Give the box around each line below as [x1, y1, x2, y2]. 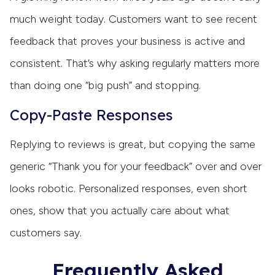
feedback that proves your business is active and [10, 34, 245, 48]
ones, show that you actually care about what [10, 203, 230, 217]
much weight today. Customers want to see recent [10, 12, 257, 26]
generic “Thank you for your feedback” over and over [10, 159, 261, 173]
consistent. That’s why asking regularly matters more [10, 56, 260, 70]
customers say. [10, 225, 82, 239]
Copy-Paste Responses [10, 105, 173, 124]
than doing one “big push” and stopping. [10, 78, 201, 92]
